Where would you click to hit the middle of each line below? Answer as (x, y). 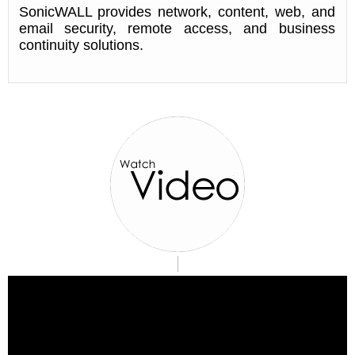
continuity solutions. (81, 46)
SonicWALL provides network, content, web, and (177, 12)
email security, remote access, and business (177, 29)
